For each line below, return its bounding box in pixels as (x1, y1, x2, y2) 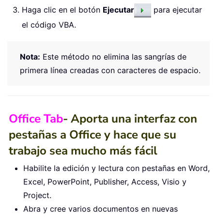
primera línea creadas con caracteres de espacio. (20, 65, 201, 75)
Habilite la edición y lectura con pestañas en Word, (23, 163, 210, 173)
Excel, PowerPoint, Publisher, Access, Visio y (23, 176, 186, 186)
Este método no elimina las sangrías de (40, 51, 186, 62)
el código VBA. (22, 19, 76, 30)
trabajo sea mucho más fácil (9, 142, 157, 158)
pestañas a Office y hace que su (9, 126, 176, 142)
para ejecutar (151, 5, 202, 15)
